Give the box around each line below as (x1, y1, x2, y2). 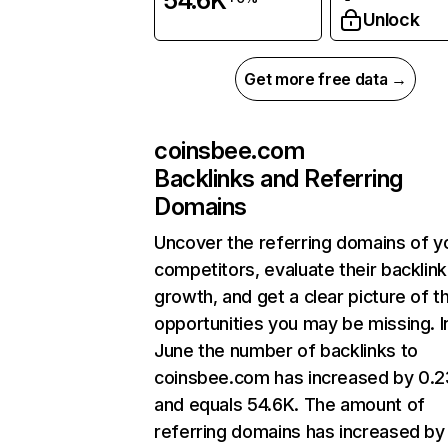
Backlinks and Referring (154, 164, 403, 194)
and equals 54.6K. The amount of (154, 394, 425, 416)
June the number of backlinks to (154, 340, 418, 362)
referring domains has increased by (154, 421, 445, 443)
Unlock (362, 9, 420, 31)
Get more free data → (244, 69, 407, 90)
